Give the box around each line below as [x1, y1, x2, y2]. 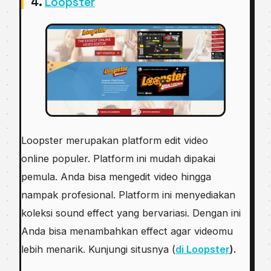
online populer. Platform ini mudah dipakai [21, 152, 215, 165]
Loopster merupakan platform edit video [21, 134, 208, 146]
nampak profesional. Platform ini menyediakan [21, 188, 235, 201]
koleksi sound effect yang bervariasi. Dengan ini [21, 206, 241, 219]
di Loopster [175, 243, 230, 255]
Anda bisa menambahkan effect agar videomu [21, 224, 233, 237]
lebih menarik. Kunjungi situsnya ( [21, 243, 175, 255]
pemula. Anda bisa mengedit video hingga [21, 170, 211, 183]
